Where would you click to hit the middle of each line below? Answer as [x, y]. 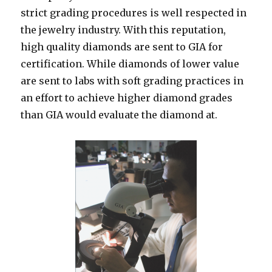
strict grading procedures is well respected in [134, 13]
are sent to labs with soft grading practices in [132, 81]
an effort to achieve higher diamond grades [127, 98]
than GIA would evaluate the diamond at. [119, 115]
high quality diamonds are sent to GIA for [122, 47]
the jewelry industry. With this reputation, [124, 30]
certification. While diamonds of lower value [130, 64]
